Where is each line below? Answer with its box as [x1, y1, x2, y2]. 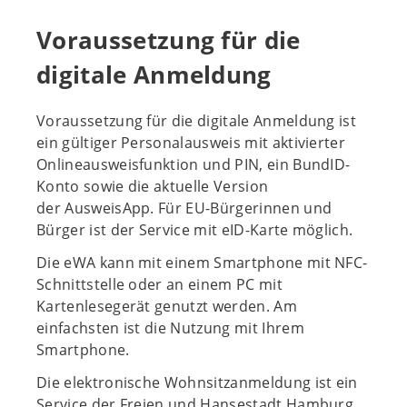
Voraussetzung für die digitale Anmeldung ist [36, 110, 357, 131]
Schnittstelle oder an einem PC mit [36, 273, 283, 294]
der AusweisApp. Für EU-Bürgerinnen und [36, 197, 333, 218]
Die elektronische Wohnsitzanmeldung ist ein [36, 372, 358, 392]
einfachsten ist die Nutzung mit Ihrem [36, 317, 304, 338]
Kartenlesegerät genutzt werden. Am [36, 295, 297, 316]
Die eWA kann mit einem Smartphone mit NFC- [36, 252, 368, 273]
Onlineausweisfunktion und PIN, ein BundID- [36, 154, 351, 174]
